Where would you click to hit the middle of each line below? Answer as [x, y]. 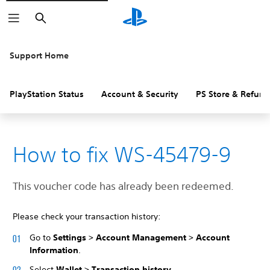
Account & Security [140, 94]
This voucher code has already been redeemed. [123, 186]
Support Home [39, 55]
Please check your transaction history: [87, 216]
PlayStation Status [47, 94]
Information [54, 250]
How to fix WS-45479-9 [122, 154]
